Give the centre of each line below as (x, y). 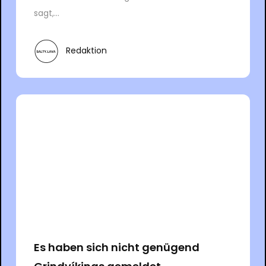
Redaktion (86, 51)
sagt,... (46, 13)
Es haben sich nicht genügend (116, 247)
